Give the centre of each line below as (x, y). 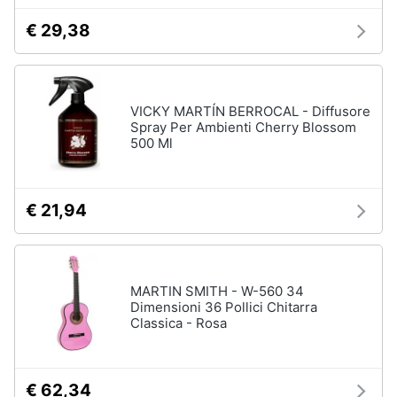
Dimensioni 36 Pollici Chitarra (224, 307)
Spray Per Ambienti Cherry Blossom (243, 127)
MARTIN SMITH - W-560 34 (217, 291)
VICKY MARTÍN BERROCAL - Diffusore (250, 111)
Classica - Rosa (179, 323)
